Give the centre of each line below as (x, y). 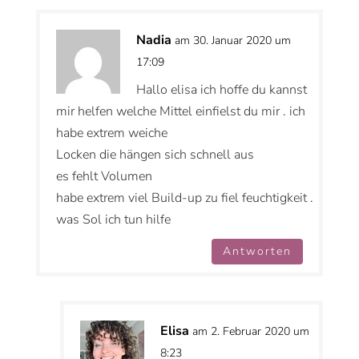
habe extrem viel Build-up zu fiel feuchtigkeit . (184, 198)
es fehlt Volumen (104, 177)
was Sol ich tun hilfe (113, 220)
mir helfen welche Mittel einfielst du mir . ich (180, 112)
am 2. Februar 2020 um (250, 331)
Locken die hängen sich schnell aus (155, 155)
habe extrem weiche (111, 133)
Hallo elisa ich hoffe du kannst (221, 90)
